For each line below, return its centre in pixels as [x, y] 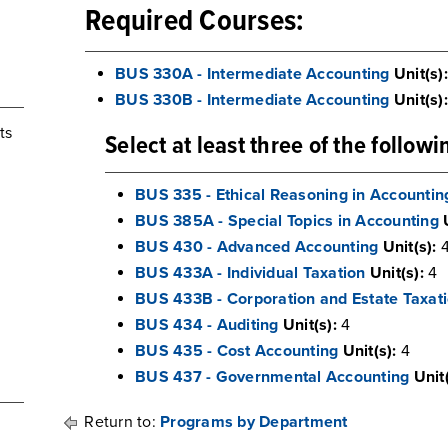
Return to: [120, 422]
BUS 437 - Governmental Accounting [272, 377]
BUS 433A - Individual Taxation [250, 273]
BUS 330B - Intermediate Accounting [252, 100]
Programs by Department [254, 422]
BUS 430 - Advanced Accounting [257, 247]
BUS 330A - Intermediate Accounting [252, 74]
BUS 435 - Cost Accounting [237, 351]
